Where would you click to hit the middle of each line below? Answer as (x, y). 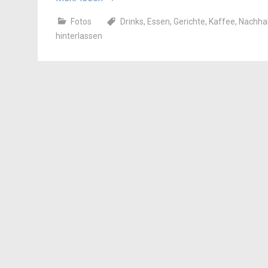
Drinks (132, 22)
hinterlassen (79, 36)
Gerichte (189, 22)
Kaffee (222, 22)
